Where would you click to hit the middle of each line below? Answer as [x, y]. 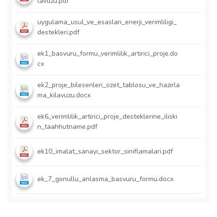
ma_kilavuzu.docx [64, 95]
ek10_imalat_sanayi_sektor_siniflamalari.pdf [105, 151]
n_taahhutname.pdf [67, 127]
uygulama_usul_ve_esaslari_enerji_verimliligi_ [107, 22]
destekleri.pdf [58, 32]
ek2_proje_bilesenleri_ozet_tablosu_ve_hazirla [108, 85]
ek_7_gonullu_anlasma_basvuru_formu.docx [105, 179]
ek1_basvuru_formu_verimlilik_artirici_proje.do [108, 54]
